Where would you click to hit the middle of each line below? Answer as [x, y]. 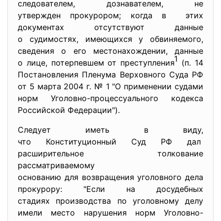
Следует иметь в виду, [110, 130]
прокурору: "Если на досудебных [110, 189]
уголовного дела [170, 177]
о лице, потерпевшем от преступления [96, 63]
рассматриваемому [56, 165]
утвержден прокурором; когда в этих [110, 15]
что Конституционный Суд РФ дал [110, 142]
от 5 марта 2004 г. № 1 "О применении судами [110, 86]
